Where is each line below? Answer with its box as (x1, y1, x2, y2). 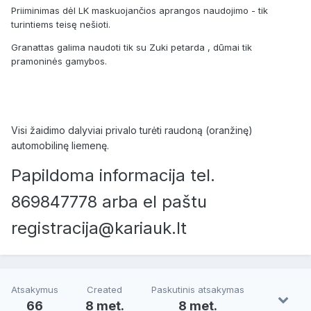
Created (87, 284, 123, 296)
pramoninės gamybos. (11, 55, 107, 67)
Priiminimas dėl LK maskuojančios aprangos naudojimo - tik (11, 4, 268, 16)
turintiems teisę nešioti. (11, 18, 110, 30)
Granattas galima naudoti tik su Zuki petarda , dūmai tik (11, 41, 252, 53)
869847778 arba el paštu (11, 191, 207, 212)
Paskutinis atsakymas (151, 284, 245, 296)
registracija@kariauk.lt (11, 217, 187, 238)
